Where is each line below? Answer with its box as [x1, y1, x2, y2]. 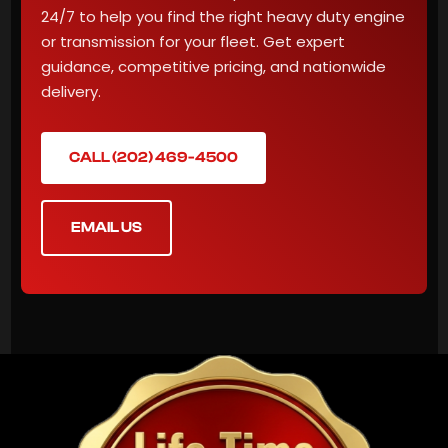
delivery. [41, 81, 101, 103]
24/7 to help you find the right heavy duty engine [41, 6, 405, 28]
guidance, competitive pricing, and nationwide [41, 56, 386, 78]
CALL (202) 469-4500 [69, 149, 238, 167]
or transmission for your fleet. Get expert [41, 31, 345, 53]
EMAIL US [71, 219, 142, 237]
